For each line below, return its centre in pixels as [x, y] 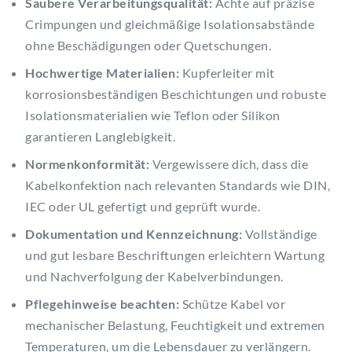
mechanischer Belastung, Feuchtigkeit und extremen [175, 325]
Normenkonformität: [87, 164]
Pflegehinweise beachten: [102, 304]
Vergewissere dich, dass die [229, 164]
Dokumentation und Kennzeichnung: [134, 234]
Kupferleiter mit [227, 73]
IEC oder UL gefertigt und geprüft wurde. [143, 207]
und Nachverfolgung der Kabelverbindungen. [154, 277]
